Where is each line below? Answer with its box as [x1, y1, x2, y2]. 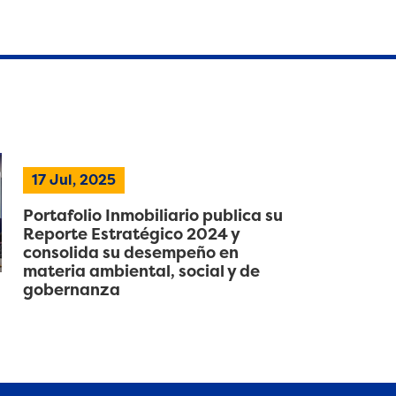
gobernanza [22, 279, 120, 301]
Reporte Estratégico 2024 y [22, 224, 240, 246]
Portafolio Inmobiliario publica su [22, 205, 283, 227]
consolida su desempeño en [22, 242, 239, 264]
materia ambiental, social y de [22, 261, 260, 283]
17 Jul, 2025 [31, 171, 116, 190]
